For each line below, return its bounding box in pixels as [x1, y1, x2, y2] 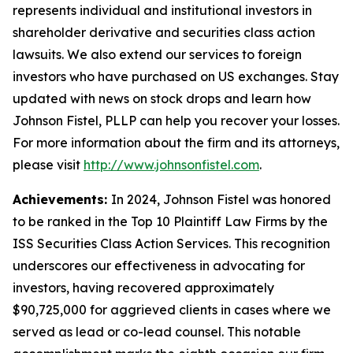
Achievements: [13, 191, 111, 207]
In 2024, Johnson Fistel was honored [111, 191, 331, 207]
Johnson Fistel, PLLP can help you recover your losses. [13, 113, 340, 128]
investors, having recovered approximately [13, 280, 274, 295]
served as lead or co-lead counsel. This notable [13, 324, 301, 340]
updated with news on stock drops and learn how [13, 91, 311, 106]
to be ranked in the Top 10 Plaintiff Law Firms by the [13, 214, 328, 229]
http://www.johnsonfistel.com [84, 157, 259, 173]
